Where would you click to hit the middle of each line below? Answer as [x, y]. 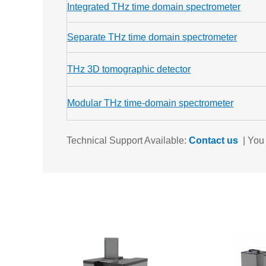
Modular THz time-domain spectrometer [150, 103]
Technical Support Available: [128, 140]
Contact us [213, 140]
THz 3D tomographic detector [129, 69]
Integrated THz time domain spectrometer [154, 7]
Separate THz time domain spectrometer [152, 37]
